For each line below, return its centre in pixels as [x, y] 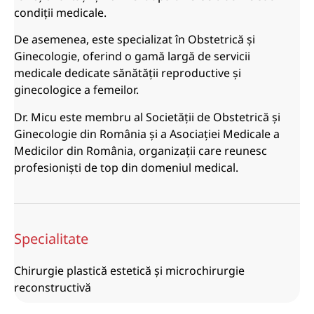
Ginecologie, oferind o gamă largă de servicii [132, 56]
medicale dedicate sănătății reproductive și [128, 73]
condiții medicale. [60, 12]
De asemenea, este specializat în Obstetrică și [135, 40]
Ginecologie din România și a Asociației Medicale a [147, 134]
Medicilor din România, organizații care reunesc [141, 150]
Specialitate [51, 238]
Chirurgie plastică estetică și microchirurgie [129, 271]
